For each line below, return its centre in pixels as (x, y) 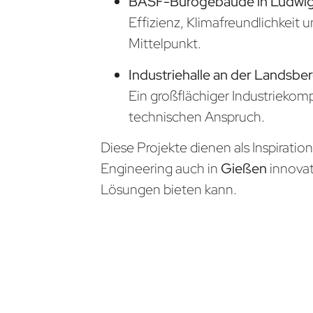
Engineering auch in (161, 169)
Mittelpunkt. (165, 44)
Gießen (246, 169)
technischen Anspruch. (197, 116)
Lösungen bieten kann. (169, 190)
